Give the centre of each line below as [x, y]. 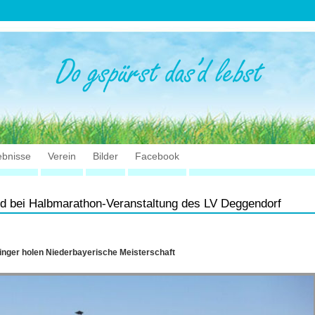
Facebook [157, 156]
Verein [62, 156]
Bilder [105, 156]
